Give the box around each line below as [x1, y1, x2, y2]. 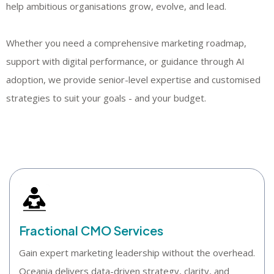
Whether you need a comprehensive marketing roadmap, [6, 37, 246, 49]
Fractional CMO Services [19, 222, 163, 238]
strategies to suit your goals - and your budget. [6, 92, 206, 104]
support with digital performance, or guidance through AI [6, 55, 245, 67]
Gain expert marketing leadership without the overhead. [19, 246, 255, 259]
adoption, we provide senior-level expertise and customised [6, 73, 261, 86]
